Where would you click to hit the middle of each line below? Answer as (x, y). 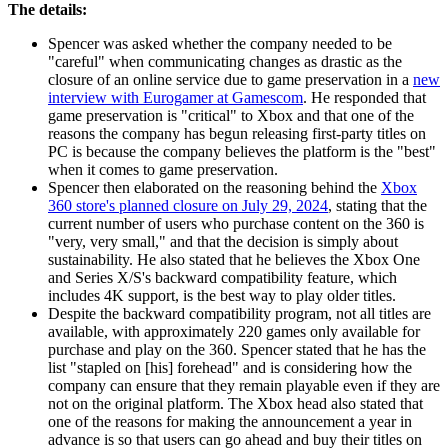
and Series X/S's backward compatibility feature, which (222, 277)
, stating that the (377, 205)
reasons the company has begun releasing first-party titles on (237, 133)
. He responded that (364, 97)
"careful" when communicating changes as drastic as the (225, 61)
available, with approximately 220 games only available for (234, 331)
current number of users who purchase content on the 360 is (236, 223)
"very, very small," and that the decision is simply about (223, 241)
